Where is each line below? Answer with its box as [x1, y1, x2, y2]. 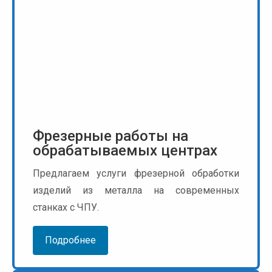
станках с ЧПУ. [33, 202, 99, 213]
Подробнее [45, 234, 96, 246]
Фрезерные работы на [33, 127, 188, 144]
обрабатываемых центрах [33, 142, 217, 159]
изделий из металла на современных [33, 185, 239, 196]
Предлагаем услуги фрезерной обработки [33, 168, 239, 179]
